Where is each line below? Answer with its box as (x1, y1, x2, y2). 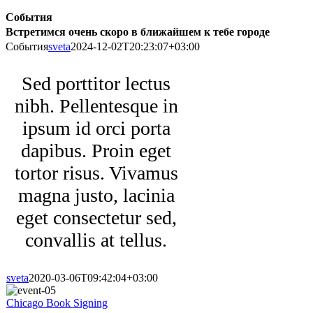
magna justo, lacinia (17, 184, 175, 206)
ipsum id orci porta (22, 117, 170, 139)
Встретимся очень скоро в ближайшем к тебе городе (6, 26, 270, 38)
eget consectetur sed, (15, 207, 177, 228)
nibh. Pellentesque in (14, 95, 178, 117)
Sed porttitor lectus (22, 73, 171, 94)
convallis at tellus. (25, 229, 168, 251)
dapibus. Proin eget (21, 140, 172, 161)
